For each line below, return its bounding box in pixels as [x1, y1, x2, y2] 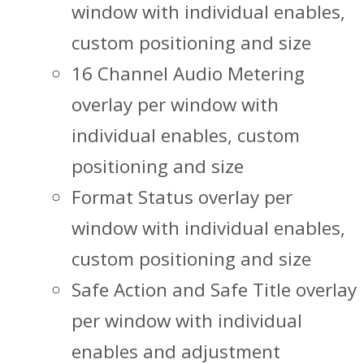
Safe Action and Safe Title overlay [71, 276, 357, 302]
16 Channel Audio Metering [71, 60, 305, 86]
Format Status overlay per [71, 184, 292, 210]
